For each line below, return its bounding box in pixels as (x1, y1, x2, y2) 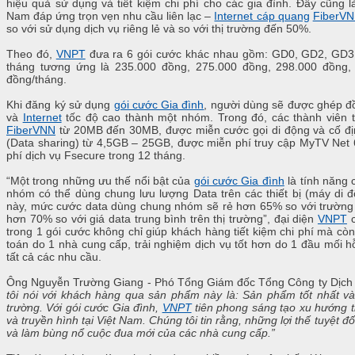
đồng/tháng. (6, 73, 67, 86)
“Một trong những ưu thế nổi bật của (6, 174, 194, 188)
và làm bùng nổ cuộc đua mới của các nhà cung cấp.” (6, 326, 275, 340)
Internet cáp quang (214, 10, 310, 23)
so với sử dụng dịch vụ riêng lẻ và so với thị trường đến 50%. (6, 22, 311, 36)
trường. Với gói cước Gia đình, (6, 301, 162, 315)
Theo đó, (6, 48, 56, 61)
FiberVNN (6, 124, 55, 137)
